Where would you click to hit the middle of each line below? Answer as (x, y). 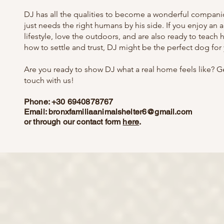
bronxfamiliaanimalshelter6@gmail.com (120, 112)
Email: (36, 112)
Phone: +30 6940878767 (69, 102)
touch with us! (49, 80)
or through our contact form (73, 122)
